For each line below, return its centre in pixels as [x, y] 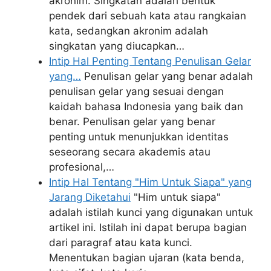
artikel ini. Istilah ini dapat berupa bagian [148, 227]
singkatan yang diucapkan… [117, 46]
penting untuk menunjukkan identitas [139, 137]
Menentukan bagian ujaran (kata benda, [147, 258]
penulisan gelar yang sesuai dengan [136, 91]
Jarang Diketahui [90, 197]
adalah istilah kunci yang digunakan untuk [151, 212]
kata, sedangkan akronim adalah [129, 31]
